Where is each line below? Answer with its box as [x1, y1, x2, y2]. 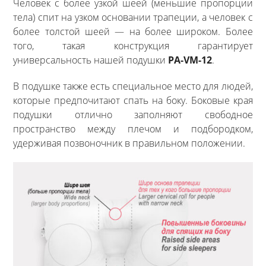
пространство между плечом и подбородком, [13, 122, 253, 136]
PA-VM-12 [168, 53, 213, 67]
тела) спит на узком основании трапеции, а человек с [13, 11, 253, 24]
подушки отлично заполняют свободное [13, 108, 253, 122]
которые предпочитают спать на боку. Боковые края [13, 94, 253, 107]
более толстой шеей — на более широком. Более [13, 25, 253, 39]
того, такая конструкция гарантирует [13, 39, 253, 53]
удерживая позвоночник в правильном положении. [13, 137, 246, 150]
